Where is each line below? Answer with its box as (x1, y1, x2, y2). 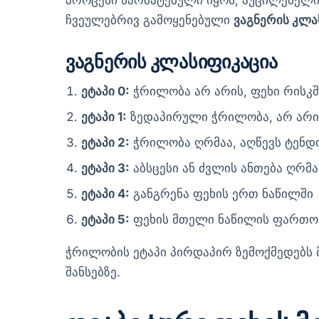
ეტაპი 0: (81, 83, 130, 98)
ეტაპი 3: (81, 160, 130, 175)
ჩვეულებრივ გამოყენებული (66, 13, 234, 28)
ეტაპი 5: (81, 211, 130, 226)
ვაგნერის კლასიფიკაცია (66, 48, 278, 73)
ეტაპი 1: (81, 109, 127, 124)
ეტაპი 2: (81, 135, 130, 150)
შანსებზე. (66, 265, 120, 280)
